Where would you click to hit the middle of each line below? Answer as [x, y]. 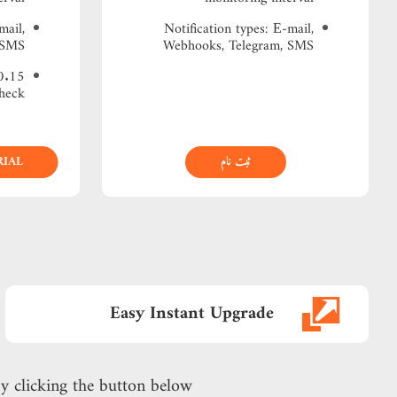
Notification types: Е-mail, [239, 29]
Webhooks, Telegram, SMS [238, 46]
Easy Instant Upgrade [191, 314]
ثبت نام [235, 162]
